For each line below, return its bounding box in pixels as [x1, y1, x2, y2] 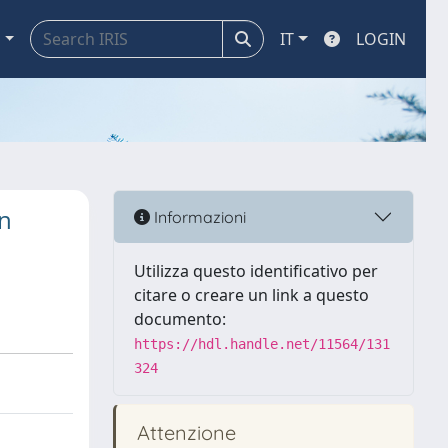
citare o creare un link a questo [134, 284, 369, 306]
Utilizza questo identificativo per [134, 260, 378, 282]
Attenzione [132, 420, 236, 445]
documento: [134, 308, 226, 330]
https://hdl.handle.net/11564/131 [134, 336, 390, 352]
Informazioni [150, 206, 246, 227]
